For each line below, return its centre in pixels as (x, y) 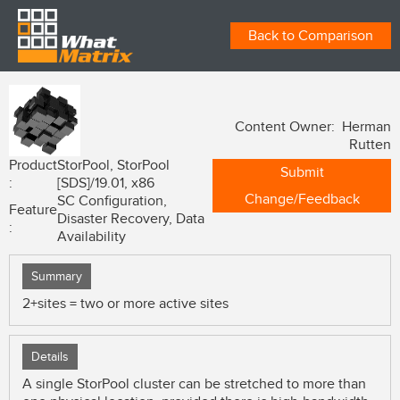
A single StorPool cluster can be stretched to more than (194, 384)
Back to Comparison (311, 36)
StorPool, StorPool (113, 165)
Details (50, 357)
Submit (302, 172)
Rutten (370, 145)
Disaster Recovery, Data (131, 219)
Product (33, 165)
